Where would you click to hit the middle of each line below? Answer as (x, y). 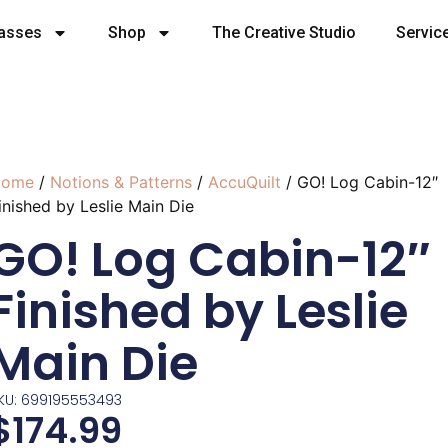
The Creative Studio (283, 32)
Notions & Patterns (120, 181)
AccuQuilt (244, 181)
